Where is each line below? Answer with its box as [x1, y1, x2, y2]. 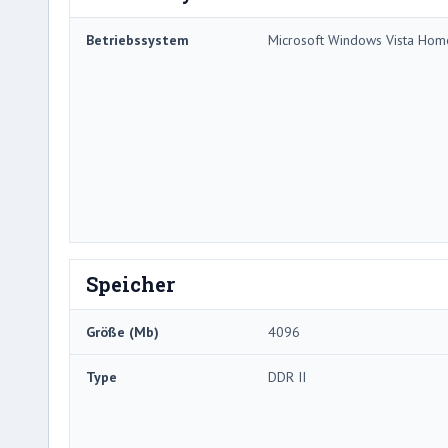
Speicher [86, 270, 175, 297]
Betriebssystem [86, 30, 189, 49]
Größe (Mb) [86, 322, 159, 341]
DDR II [268, 367, 306, 386]
